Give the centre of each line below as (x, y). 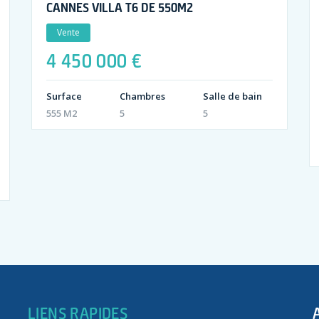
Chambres (142, 96)
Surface (64, 96)
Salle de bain (232, 96)
